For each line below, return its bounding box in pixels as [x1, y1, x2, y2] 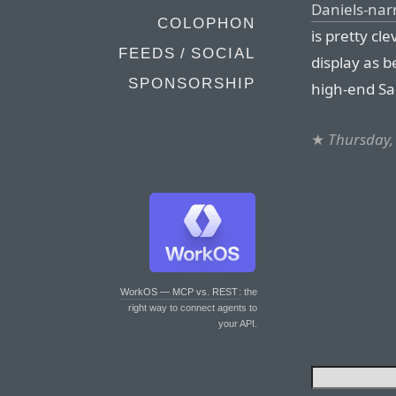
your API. [218, 318, 257, 329]
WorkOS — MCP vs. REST [120, 286, 238, 297]
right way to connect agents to [128, 302, 257, 313]
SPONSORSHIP [128, 75, 255, 92]
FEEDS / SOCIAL [118, 45, 255, 62]
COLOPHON [157, 15, 255, 32]
